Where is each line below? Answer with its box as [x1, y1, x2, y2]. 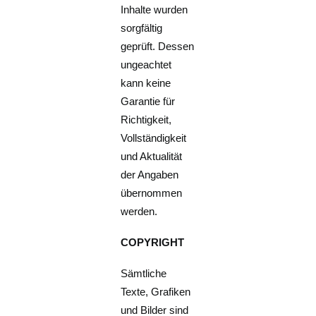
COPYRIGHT [121, 236, 185, 248]
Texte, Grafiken [121, 286, 191, 298]
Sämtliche [121, 267, 167, 279]
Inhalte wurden [121, 4, 188, 16]
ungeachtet [121, 59, 172, 71]
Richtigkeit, [121, 114, 172, 126]
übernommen [121, 187, 183, 199]
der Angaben [121, 169, 179, 181]
